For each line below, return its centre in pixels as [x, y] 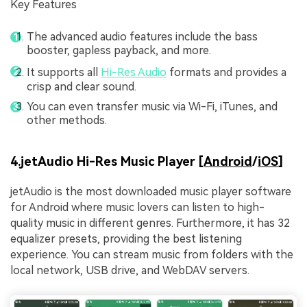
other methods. [67, 121]
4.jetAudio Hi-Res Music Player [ [107, 162]
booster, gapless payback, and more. [119, 50]
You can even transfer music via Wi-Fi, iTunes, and [152, 107]
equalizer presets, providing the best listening [126, 238]
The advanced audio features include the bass [142, 36]
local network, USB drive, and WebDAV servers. [130, 270]
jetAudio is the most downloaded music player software [151, 191]
